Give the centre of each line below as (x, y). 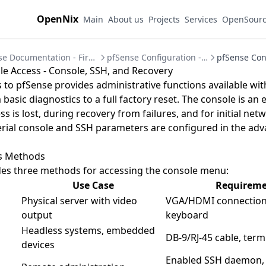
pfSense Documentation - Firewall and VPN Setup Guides (92, 57)
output (37, 215)
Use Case (93, 185)
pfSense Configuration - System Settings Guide (204, 57)
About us (126, 19)
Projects (164, 19)
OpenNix (58, 19)
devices (38, 245)
